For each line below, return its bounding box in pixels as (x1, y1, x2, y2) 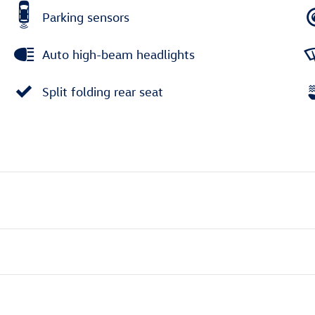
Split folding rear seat (42, 84, 163, 99)
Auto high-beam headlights (42, 46, 195, 62)
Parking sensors (42, 9, 129, 25)
